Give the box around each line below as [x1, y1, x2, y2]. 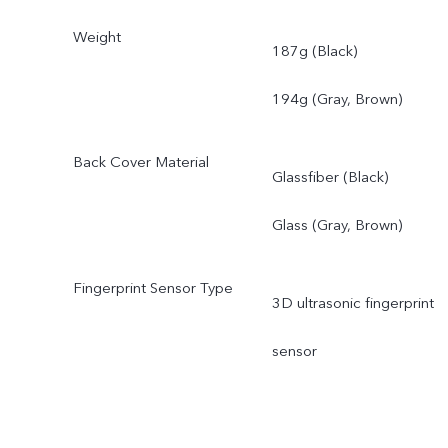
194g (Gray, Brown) [271, 89, 402, 110]
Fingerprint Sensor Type [72, 278, 233, 299]
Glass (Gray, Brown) [271, 215, 402, 236]
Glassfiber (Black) [271, 167, 388, 188]
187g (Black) [271, 41, 357, 62]
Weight [72, 26, 121, 47]
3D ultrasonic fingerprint [271, 293, 434, 314]
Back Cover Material [72, 152, 209, 173]
